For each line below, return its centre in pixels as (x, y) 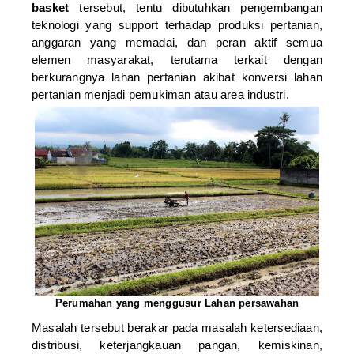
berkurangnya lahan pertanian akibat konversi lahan (177, 77)
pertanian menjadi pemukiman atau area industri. (160, 94)
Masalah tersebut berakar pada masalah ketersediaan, (177, 328)
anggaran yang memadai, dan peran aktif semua (177, 42)
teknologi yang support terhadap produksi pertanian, (177, 24)
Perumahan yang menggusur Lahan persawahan (177, 303)
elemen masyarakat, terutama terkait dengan (177, 59)
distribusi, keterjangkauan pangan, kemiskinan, (177, 345)
